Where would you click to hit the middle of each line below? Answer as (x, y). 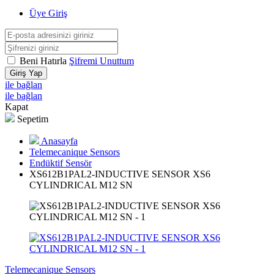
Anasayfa (58, 141)
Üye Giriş (48, 13)
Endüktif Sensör (61, 163)
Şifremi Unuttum (102, 61)
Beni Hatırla (44, 61)
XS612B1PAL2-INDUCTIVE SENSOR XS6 (120, 174)
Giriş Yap (26, 73)
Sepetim (33, 119)
